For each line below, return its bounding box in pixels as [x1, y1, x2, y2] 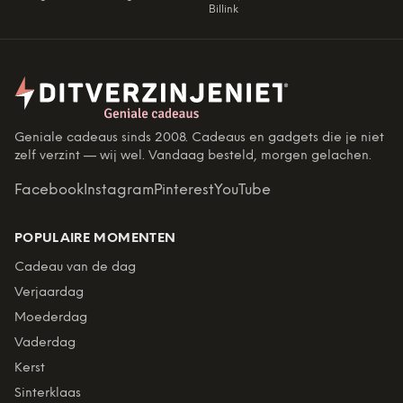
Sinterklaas [14, 387, 81, 401]
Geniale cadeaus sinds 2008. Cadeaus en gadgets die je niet [14, 131, 384, 146]
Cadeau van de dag [14, 261, 136, 275]
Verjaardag [14, 286, 84, 300]
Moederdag [14, 311, 87, 326]
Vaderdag [14, 336, 76, 351]
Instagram [84, 183, 154, 199]
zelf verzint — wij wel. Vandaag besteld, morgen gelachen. [14, 149, 372, 164]
